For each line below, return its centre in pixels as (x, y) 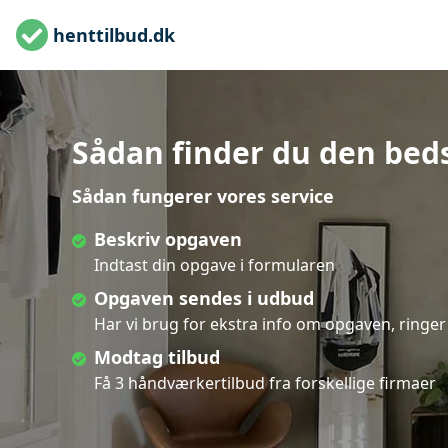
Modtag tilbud (157, 357)
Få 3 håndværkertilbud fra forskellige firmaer (265, 383)
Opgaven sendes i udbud (204, 298)
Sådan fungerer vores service (203, 196)
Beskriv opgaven (168, 239)
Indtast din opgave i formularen (214, 265)
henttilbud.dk (114, 34)
